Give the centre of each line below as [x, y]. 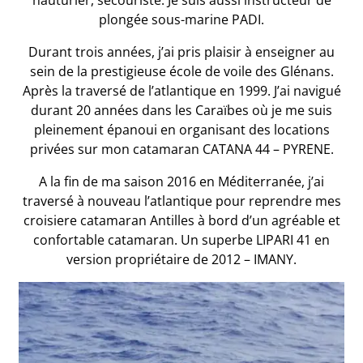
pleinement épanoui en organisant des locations [181, 130]
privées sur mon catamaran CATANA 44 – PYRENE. [181, 149]
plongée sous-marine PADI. [181, 19]
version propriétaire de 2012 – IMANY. [181, 259]
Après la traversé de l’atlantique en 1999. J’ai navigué [181, 91]
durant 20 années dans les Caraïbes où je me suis [181, 110]
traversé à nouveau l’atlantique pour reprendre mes [181, 201]
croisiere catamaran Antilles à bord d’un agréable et [181, 220]
